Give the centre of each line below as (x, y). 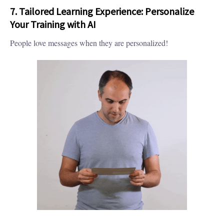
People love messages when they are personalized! (89, 43)
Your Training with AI (53, 24)
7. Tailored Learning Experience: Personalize (102, 11)
